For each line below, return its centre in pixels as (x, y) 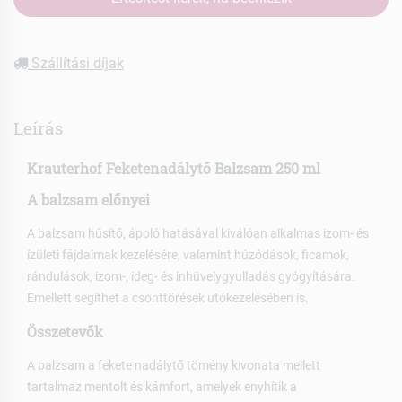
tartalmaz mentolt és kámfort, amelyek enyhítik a (162, 386)
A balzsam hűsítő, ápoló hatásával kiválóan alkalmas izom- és (198, 233)
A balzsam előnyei (88, 199)
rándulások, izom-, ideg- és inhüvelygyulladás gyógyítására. (191, 276)
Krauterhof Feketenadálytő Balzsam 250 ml (174, 168)
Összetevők (65, 331)
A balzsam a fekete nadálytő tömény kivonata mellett (174, 365)
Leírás (38, 127)
